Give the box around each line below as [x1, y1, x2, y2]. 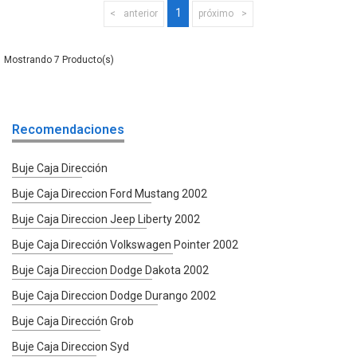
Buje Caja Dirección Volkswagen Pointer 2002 [12, 237, 238, 251]
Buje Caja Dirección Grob [12, 314, 134, 328]
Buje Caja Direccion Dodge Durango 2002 [12, 288, 216, 302]
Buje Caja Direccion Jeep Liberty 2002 [12, 212, 200, 226]
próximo [198, 7, 233, 19]
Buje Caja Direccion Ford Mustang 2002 [12, 186, 207, 200]
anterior [124, 7, 158, 19]
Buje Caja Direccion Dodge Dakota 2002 [12, 263, 209, 277]
